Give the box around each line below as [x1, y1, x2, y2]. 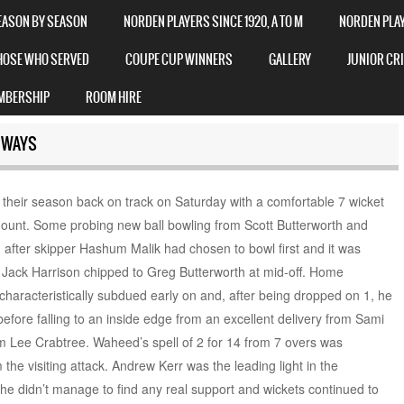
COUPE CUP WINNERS [125, 49, 233, 69]
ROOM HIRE [86, 87, 142, 107]
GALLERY [269, 49, 311, 69]
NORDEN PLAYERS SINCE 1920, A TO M [124, 11, 303, 32]
